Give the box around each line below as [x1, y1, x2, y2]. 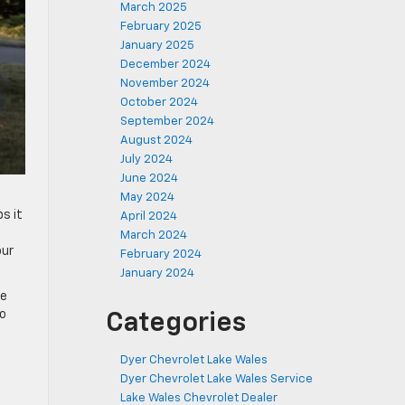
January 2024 [120, 268, 194, 279]
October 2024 [120, 97, 198, 108]
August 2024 [120, 135, 193, 146]
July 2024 [120, 154, 173, 165]
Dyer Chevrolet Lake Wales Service [120, 373, 313, 385]
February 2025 [120, 21, 202, 33]
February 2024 [120, 249, 202, 260]
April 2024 [120, 211, 177, 222]
